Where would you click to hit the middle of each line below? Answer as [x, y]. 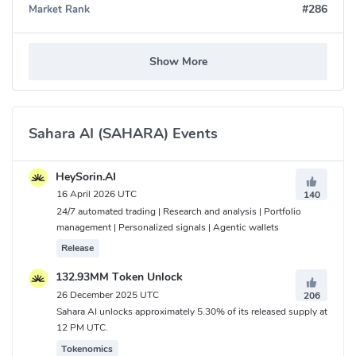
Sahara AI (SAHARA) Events [123, 134]
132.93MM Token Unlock [118, 277]
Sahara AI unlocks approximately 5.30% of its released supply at [192, 311]
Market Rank [59, 9]
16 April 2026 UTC [97, 194]
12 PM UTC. [82, 327]
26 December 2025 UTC [108, 294]
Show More [178, 62]
